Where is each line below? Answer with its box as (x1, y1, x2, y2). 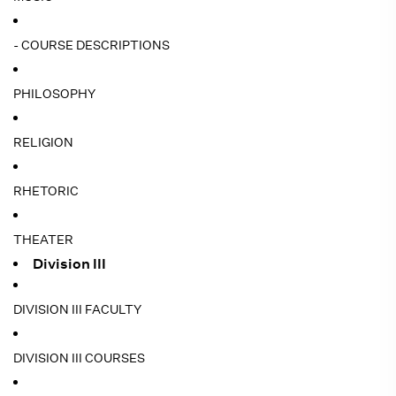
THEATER (13, 232, 73, 247)
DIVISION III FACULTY (13, 301, 141, 317)
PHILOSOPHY (13, 86, 95, 102)
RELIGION (13, 134, 73, 150)
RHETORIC (13, 183, 79, 199)
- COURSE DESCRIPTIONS (13, 37, 170, 53)
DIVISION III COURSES (13, 350, 145, 366)
